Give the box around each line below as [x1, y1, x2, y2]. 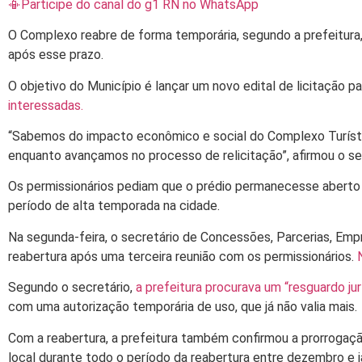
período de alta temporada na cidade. [8, 198, 220, 214]
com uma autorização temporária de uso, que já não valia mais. [8, 299, 357, 315]
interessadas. [8, 97, 83, 113]
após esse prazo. [8, 47, 103, 63]
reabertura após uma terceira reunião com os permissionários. [8, 248, 357, 264]
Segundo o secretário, [8, 280, 136, 296]
